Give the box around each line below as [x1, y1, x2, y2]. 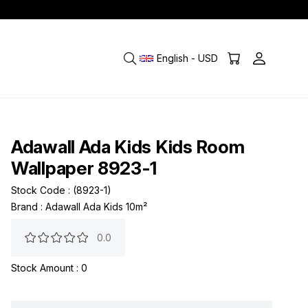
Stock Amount [11, 262, 74, 274]
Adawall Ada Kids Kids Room [11, 136, 245, 157]
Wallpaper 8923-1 [11, 157, 157, 179]
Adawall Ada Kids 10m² [45, 201, 147, 212]
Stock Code [11, 184, 65, 196]
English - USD [157, 52, 218, 64]
